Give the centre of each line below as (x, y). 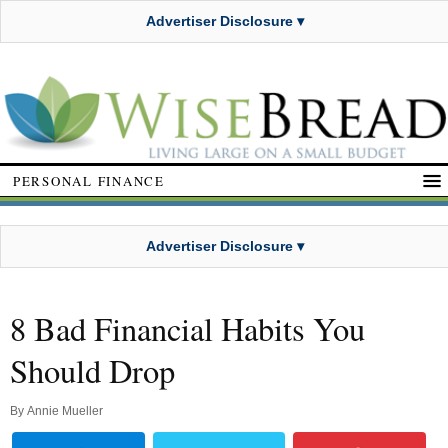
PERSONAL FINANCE (89, 180)
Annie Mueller (65, 411)
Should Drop (92, 371)
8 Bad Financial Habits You (187, 329)
